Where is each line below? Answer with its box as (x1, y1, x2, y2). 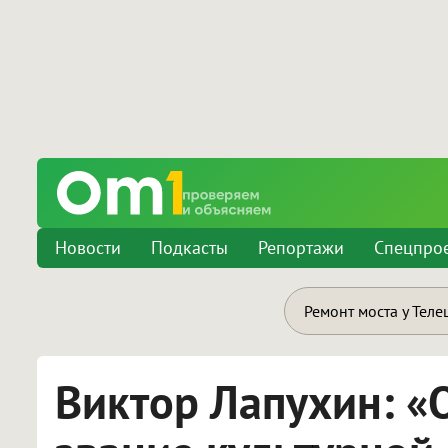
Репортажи (258, 236, 344, 259)
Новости (55, 236, 121, 259)
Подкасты (151, 236, 228, 259)
